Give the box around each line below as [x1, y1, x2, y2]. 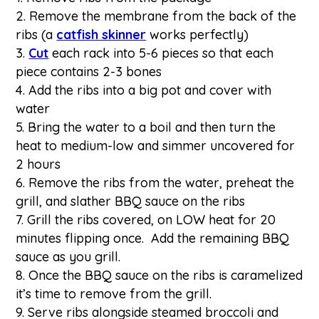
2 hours [16, 155, 61, 172]
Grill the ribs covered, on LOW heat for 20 [27, 211, 276, 228]
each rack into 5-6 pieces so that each [48, 44, 274, 61]
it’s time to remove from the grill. [16, 285, 216, 302]
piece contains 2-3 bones [16, 63, 162, 80]
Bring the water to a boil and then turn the [28, 118, 276, 135]
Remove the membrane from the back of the [29, 7, 297, 24]
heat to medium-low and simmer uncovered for [16, 137, 296, 154]
